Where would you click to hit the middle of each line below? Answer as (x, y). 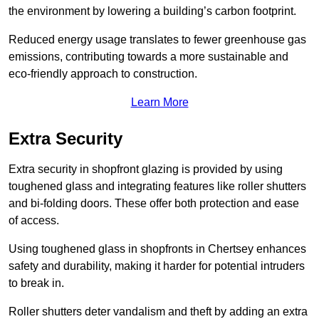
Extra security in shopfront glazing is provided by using (146, 169)
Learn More (159, 103)
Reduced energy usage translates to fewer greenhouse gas (157, 40)
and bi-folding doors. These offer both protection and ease (154, 204)
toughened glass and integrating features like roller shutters (157, 187)
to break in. (36, 283)
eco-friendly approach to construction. (103, 74)
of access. (34, 221)
